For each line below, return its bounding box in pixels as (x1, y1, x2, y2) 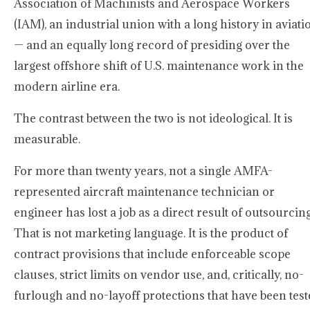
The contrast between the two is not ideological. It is (14, 111, 293, 126)
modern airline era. (14, 79, 120, 94)
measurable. (14, 131, 80, 147)
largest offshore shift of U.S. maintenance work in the (14, 58, 304, 73)
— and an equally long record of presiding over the (14, 37, 290, 53)
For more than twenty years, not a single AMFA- (14, 163, 273, 179)
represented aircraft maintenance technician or (14, 184, 275, 199)
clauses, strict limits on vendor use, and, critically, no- (14, 267, 304, 282)
